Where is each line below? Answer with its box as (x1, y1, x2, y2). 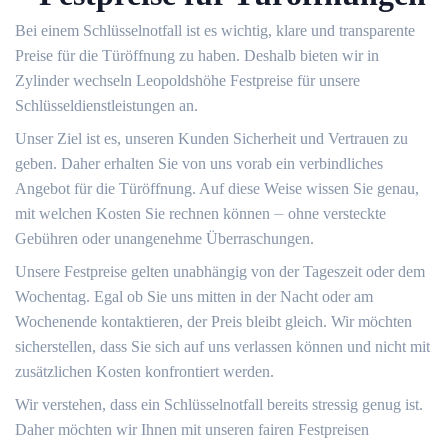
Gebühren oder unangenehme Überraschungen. (15, 230, 314, 247)
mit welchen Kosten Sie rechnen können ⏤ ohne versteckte (15, 205, 386, 222)
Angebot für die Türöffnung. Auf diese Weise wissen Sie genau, (15, 180, 419, 197)
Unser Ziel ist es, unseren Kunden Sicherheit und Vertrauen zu (15, 130, 408, 147)
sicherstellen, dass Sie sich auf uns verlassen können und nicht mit (15, 338, 430, 355)
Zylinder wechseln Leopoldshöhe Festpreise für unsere (15, 72, 360, 89)
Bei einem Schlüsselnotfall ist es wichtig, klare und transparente (15, 22, 415, 39)
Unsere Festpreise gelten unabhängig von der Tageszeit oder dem (15, 263, 425, 280)
